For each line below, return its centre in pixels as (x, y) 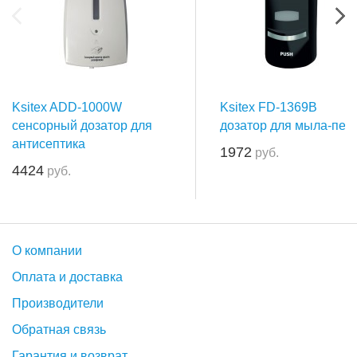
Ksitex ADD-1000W (67, 107)
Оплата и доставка (67, 277)
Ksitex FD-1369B (269, 107)
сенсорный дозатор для (82, 126)
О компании (47, 251)
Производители (58, 303)
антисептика (49, 144)
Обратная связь (59, 330)
